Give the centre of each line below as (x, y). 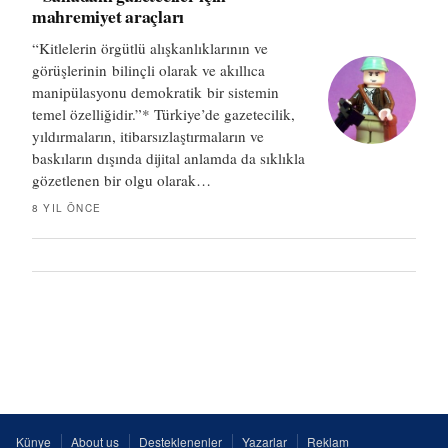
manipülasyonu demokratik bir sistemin (155, 91)
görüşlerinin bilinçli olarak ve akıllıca (148, 69)
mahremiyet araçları (108, 15)
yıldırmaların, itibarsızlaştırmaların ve (148, 135)
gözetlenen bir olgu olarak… (121, 179)
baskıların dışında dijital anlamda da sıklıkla (168, 157)
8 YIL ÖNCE (66, 207)
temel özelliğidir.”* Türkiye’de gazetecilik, (163, 113)
